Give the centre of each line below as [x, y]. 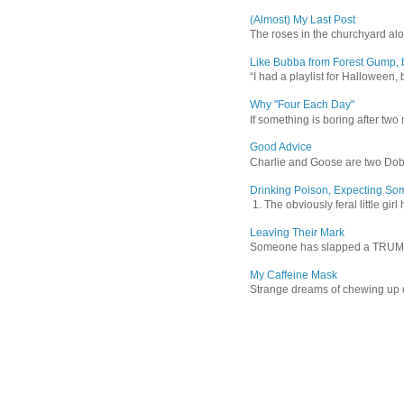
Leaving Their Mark [297, 232]
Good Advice [281, 147]
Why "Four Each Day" [302, 105]
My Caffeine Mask [294, 275]
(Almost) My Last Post [303, 19]
